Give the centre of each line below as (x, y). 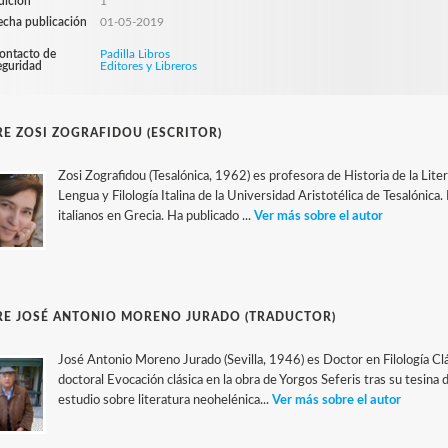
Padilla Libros (135, 54)
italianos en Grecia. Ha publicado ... (156, 216)
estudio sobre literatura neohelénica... (165, 400)
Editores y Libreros (149, 66)
